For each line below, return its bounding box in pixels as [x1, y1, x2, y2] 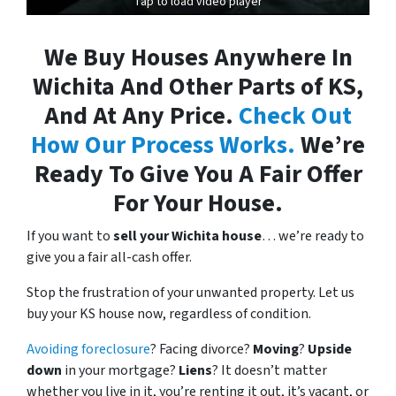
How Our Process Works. [31, 127, 295, 164]
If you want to [27, 226, 110, 247]
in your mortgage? [62, 361, 179, 381]
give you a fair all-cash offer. [27, 247, 192, 268]
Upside [308, 339, 352, 360]
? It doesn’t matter [212, 361, 327, 381]
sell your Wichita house [110, 226, 262, 247]
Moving [253, 339, 299, 360]
